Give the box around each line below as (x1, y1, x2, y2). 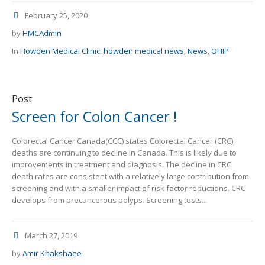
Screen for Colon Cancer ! (12, 106, 177, 127)
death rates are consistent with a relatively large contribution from (12, 171, 249, 182)
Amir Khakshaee (22, 248, 82, 259)
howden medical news (104, 46, 184, 57)
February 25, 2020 (25, 10, 88, 21)
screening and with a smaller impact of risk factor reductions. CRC (12, 183, 245, 194)
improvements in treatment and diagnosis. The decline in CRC (12, 159, 231, 170)
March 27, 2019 (25, 230, 77, 241)
